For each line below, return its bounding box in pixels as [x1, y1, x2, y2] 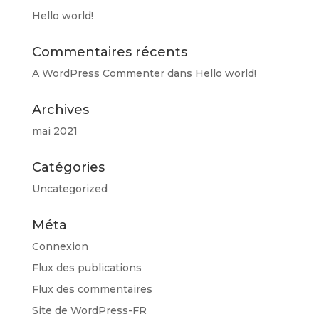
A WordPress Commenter [31, 67, 164, 80]
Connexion [31, 240, 88, 253]
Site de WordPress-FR [31, 304, 147, 318]
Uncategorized [31, 182, 108, 196]
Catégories [31, 159, 105, 176]
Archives [31, 102, 89, 118]
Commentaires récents [31, 44, 187, 61]
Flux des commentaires [31, 283, 152, 296]
